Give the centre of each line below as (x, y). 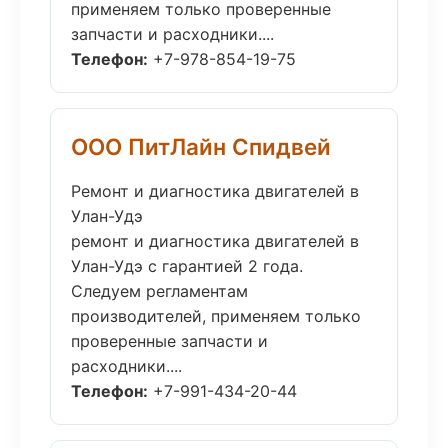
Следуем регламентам (159, 291)
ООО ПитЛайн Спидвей (201, 146)
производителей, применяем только (216, 316)
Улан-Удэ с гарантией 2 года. (187, 266)
